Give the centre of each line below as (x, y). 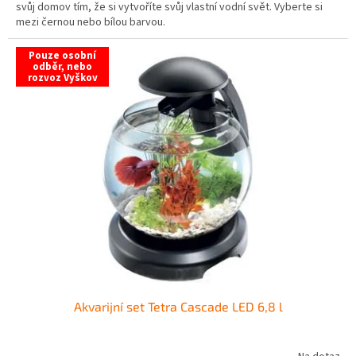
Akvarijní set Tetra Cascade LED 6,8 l (178, 307)
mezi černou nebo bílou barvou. (91, 22)
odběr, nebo (62, 66)
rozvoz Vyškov (62, 77)
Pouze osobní (62, 55)
